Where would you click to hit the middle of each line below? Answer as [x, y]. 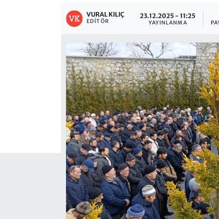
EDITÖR [98, 22]
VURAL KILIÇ [106, 14]
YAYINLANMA [168, 22]
